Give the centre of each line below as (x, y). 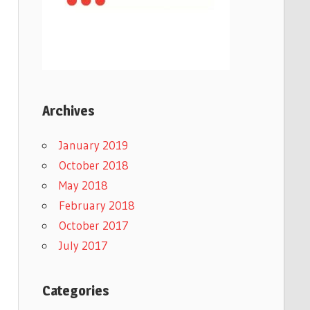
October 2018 (93, 165)
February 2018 (97, 205)
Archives (68, 110)
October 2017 (93, 225)
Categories (75, 290)
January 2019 (93, 145)
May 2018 (83, 185)
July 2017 (83, 245)
